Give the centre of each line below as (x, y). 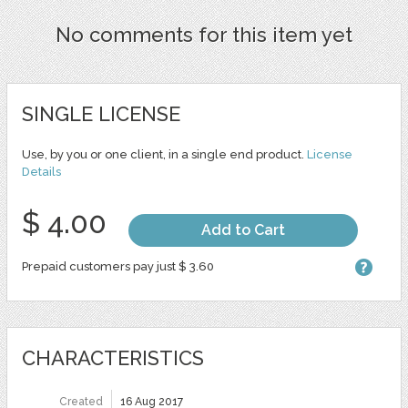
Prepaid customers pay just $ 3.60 (117, 266)
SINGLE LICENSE (101, 114)
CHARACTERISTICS (112, 358)
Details (41, 172)
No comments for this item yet (204, 35)
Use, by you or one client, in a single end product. (164, 154)
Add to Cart (243, 230)
